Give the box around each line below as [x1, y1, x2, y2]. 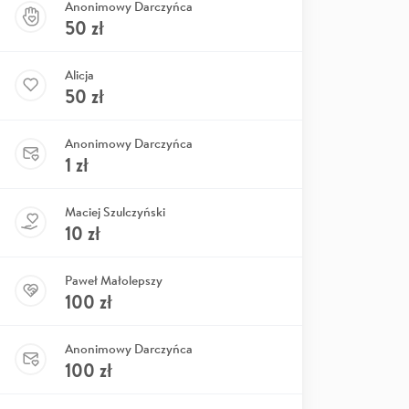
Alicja [65, 66, 94, 83]
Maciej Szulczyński [65, 203, 165, 220]
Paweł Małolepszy [65, 271, 163, 288]
